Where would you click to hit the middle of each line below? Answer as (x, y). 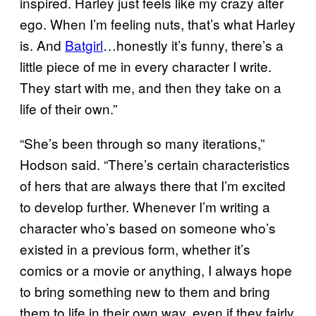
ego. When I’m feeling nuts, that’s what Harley (158, 23)
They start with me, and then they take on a (151, 87)
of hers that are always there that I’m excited (153, 185)
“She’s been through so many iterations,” (142, 142)
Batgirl (84, 44)
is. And (42, 44)
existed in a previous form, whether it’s (135, 248)
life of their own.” (68, 108)
